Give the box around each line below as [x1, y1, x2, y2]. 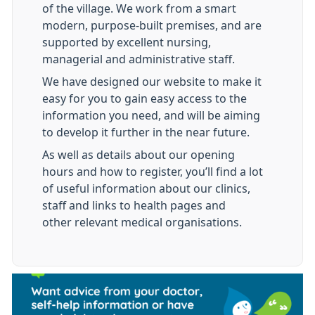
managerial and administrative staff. [42, 53, 235, 65]
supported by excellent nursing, [42, 36, 211, 48]
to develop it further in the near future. [42, 126, 250, 138]
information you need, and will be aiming [42, 109, 260, 121]
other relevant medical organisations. [42, 216, 242, 228]
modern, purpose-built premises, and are [42, 19, 262, 31]
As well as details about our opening [42, 148, 235, 160]
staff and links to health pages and [42, 199, 226, 211]
